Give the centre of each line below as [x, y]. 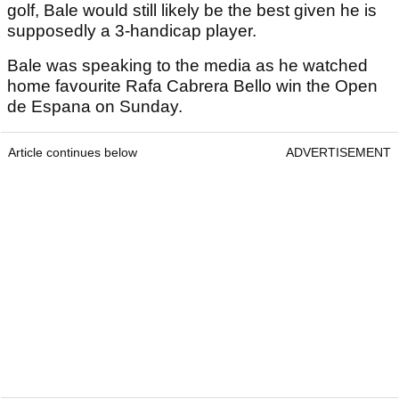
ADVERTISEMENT [338, 153]
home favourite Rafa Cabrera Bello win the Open [192, 86]
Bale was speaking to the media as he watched [187, 66]
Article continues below [73, 153]
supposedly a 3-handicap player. [132, 31]
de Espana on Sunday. [97, 107]
